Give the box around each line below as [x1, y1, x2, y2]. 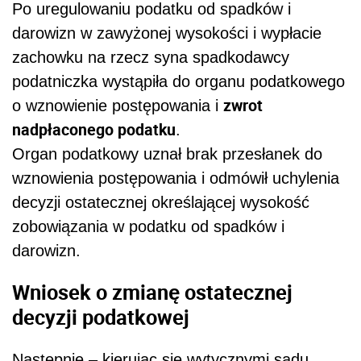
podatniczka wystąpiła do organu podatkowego [12, 72, 345, 90]
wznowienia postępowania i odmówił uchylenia [12, 168, 339, 187]
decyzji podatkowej [12, 303, 189, 331]
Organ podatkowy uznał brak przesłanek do [12, 144, 322, 163]
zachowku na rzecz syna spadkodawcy [12, 48, 289, 66]
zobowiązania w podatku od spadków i [12, 217, 284, 235]
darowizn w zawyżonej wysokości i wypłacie [12, 23, 322, 42]
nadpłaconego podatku [12, 118, 176, 140]
